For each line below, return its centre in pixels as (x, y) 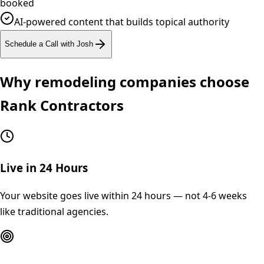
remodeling (75, 81)
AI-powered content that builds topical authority (122, 22)
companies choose (183, 81)
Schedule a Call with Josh (49, 44)
